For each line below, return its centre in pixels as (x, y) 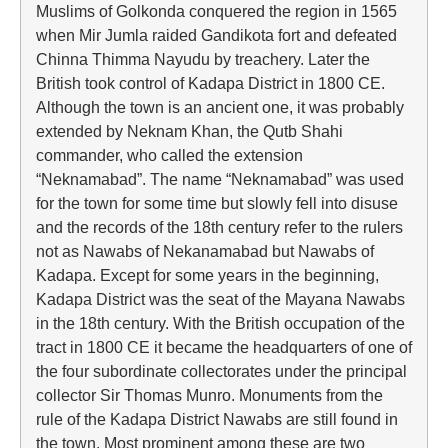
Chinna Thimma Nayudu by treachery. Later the (203, 59)
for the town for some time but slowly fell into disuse (217, 203)
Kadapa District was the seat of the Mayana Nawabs (220, 299)
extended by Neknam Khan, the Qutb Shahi (189, 131)
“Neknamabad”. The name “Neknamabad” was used (220, 179)
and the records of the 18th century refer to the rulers (219, 227)
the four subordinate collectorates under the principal (221, 371)
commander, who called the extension (169, 155)
